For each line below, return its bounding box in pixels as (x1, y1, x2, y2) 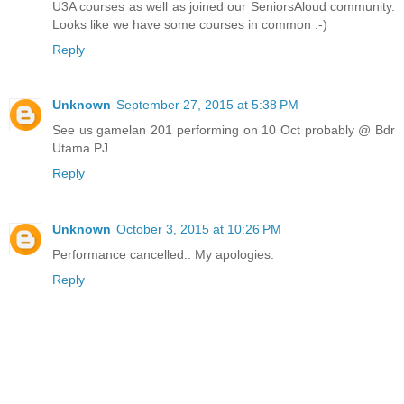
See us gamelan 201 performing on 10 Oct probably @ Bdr (52, 123, 395, 138)
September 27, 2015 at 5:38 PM (116, 97, 298, 113)
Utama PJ (52, 141, 108, 156)
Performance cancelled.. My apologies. (52, 247, 274, 262)
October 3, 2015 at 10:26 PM (116, 222, 281, 237)
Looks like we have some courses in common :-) (52, 16, 327, 32)
